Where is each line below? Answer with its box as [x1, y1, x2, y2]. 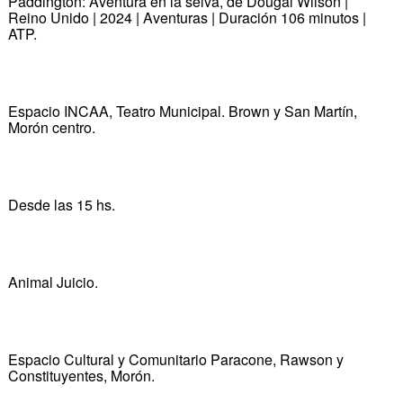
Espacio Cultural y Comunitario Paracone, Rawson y [7, 348, 344, 370]
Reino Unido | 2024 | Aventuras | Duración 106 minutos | [7, 6, 366, 28]
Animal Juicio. [7, 271, 98, 292]
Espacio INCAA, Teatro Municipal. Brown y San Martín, [7, 100, 357, 121]
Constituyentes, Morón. [7, 364, 155, 386]
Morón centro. [7, 116, 95, 138]
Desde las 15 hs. [7, 193, 115, 215]
